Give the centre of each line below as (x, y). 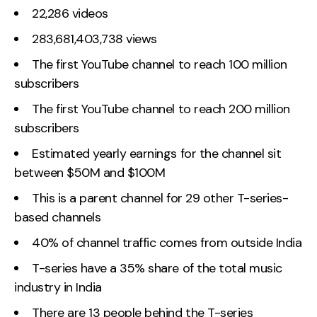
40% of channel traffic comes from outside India (167, 242)
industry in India (58, 287)
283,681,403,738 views (94, 39)
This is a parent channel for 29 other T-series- (160, 198)
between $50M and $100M (90, 172)
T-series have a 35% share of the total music (157, 268)
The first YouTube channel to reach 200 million (161, 109)
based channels (58, 217)
